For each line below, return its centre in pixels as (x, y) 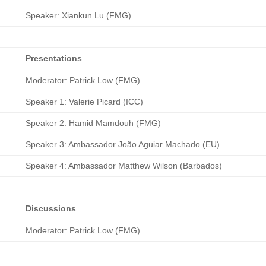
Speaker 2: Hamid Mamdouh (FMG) (94, 123)
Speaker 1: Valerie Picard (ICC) (85, 102)
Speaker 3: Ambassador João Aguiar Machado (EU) (123, 145)
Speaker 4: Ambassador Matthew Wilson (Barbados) (124, 166)
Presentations (54, 58)
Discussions (51, 209)
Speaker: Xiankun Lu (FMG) (79, 16)
